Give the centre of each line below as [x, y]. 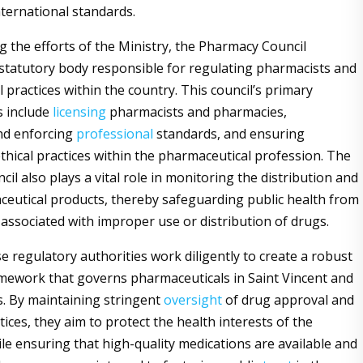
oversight [192, 300]
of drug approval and [288, 300]
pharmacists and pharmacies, [196, 112]
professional [114, 134]
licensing [79, 112]
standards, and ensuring [228, 134]
